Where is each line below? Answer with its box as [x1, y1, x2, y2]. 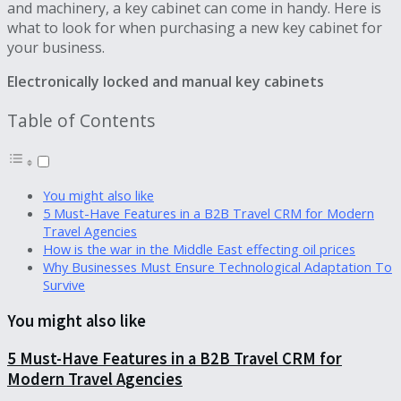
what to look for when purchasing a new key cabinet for [7, 17, 382, 38]
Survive [43, 277, 85, 294]
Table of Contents [7, 108, 155, 133]
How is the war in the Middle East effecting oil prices [43, 241, 355, 259]
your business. [7, 37, 105, 57]
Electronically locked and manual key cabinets [7, 71, 324, 91]
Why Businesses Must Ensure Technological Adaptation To [43, 259, 392, 277]
